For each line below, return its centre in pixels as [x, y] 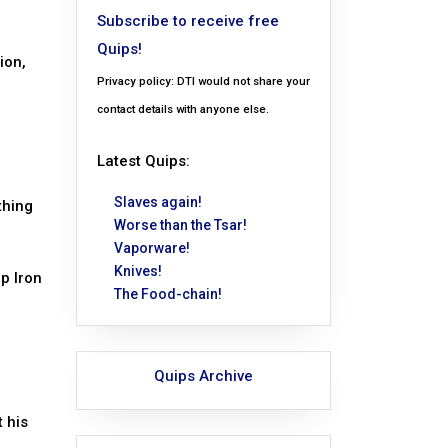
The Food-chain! [168, 294]
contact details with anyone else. [183, 110]
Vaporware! [152, 248]
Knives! [138, 271]
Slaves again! [158, 202]
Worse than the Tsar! [180, 225]
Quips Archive [203, 376]
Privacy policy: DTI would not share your [203, 82]
